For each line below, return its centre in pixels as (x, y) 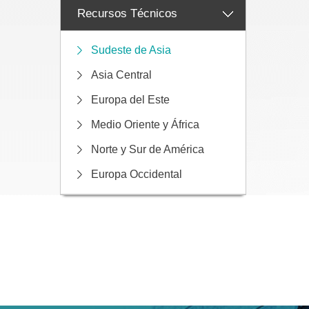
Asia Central (121, 75)
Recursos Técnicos (127, 13)
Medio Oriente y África (145, 124)
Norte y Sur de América (148, 149)
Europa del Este (130, 100)
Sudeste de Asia (131, 50)
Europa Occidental (137, 174)
